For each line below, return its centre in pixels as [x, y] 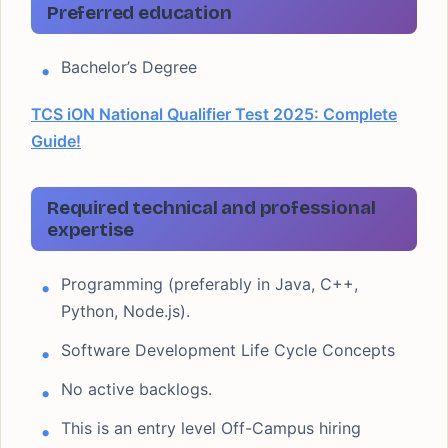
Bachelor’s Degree [129, 67]
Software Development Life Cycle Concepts [228, 350]
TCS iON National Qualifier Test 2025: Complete [214, 114]
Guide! [56, 141]
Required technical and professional [211, 207]
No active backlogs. [136, 389]
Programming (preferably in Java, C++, [209, 284]
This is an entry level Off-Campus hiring [211, 428]
